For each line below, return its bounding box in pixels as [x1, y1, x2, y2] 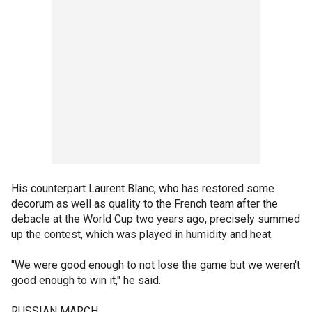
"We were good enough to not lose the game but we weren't [11, 258, 300, 272]
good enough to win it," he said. [11, 274, 161, 287]
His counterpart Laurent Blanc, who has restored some [11, 182, 274, 195]
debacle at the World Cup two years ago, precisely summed [11, 212, 300, 226]
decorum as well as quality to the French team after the [11, 197, 278, 210]
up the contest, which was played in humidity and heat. [11, 228, 273, 241]
